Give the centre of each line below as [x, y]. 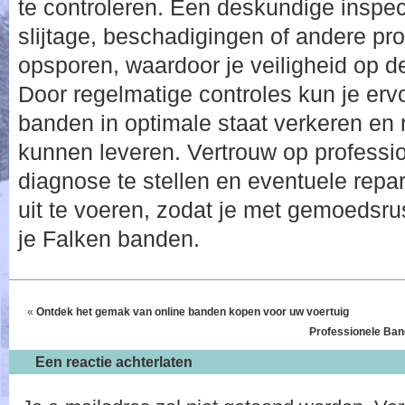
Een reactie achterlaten [113, 362]
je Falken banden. [109, 239]
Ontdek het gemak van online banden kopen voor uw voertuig [193, 312]
